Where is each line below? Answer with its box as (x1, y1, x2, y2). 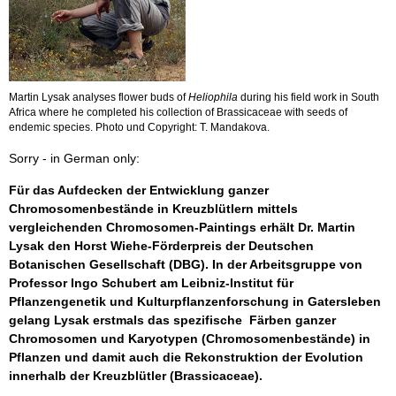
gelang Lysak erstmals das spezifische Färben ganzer (9, 313, 336, 328)
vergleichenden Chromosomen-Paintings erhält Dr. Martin (9, 220, 355, 235)
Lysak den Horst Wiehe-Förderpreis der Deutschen (9, 239, 314, 254)
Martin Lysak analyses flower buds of (9, 91, 188, 104)
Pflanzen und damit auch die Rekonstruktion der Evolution (9, 350, 363, 365)
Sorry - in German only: (9, 151, 140, 166)
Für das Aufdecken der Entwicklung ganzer (9, 183, 269, 198)
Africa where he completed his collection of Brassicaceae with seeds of (9, 106, 347, 119)
